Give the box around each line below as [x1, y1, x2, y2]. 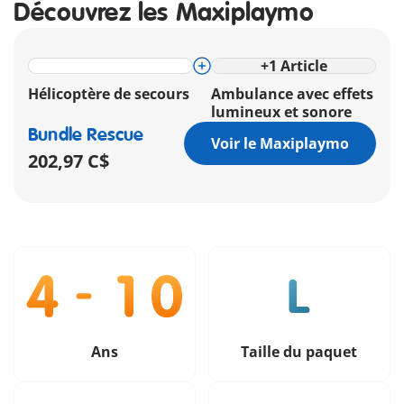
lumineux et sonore [211, 102, 352, 123]
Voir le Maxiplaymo [211, 133, 349, 154]
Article [280, 56, 327, 77]
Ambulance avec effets [211, 84, 373, 105]
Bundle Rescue [28, 124, 144, 147]
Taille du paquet [241, 341, 358, 362]
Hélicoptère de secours [28, 84, 189, 105]
